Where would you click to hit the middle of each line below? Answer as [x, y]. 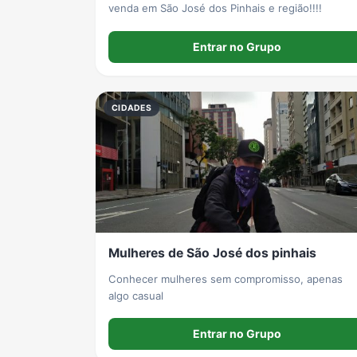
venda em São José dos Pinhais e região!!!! [215, 8]
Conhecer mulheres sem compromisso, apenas [226, 279]
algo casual [136, 295]
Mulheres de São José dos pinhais [212, 253]
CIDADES [131, 108]
